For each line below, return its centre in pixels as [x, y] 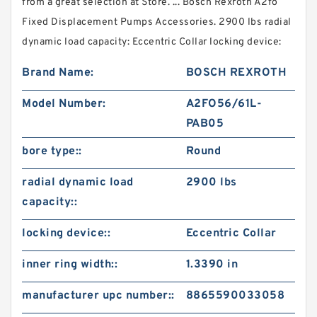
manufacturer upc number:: [98, 296]
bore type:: [52, 151]
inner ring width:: [70, 265]
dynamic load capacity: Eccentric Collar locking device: [152, 42]
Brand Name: [58, 73]
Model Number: [64, 104]
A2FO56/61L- [224, 104]
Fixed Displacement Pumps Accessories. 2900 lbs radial [157, 22]
